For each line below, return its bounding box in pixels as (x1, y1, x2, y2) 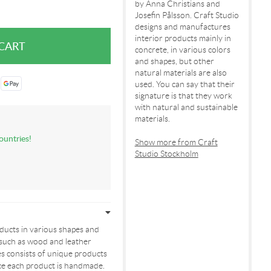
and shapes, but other (134, 56, 214, 66)
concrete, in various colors (134, 45, 230, 54)
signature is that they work (134, 91, 232, 100)
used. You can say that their (134, 79, 235, 89)
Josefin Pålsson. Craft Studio (134, 10, 239, 20)
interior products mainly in (134, 33, 231, 43)
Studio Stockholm (134, 149, 198, 158)
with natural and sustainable (134, 102, 238, 112)
